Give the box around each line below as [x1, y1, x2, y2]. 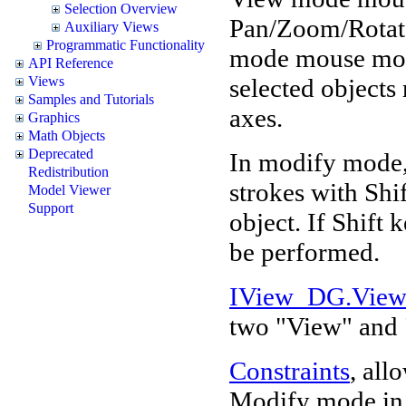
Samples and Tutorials [28, 91, 154, 107]
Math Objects [28, 127, 105, 143]
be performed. [229, 237, 386, 266]
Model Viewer [28, 181, 111, 198]
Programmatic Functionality [46, 36, 205, 53]
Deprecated [28, 145, 93, 161]
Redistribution [28, 163, 109, 179]
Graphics [28, 109, 80, 125]
